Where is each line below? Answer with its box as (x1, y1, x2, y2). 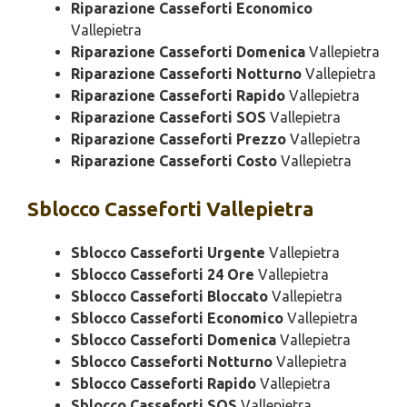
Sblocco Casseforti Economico (71, 310, 283, 327)
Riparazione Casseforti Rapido (71, 87, 285, 104)
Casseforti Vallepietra (100, 197, 313, 221)
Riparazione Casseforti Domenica (71, 44, 305, 61)
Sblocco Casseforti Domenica (71, 332, 276, 349)
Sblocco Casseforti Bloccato (71, 288, 268, 305)
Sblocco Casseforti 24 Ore (71, 266, 254, 283)
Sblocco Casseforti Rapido (71, 375, 256, 392)
